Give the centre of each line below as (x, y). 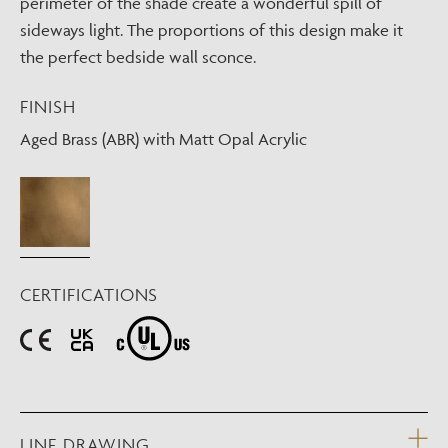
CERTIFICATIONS (89, 294)
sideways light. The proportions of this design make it (211, 29)
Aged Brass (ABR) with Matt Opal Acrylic (163, 138)
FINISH (48, 106)
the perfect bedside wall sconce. (138, 56)
